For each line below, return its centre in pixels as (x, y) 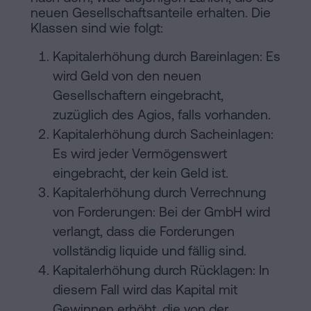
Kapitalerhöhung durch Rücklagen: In (161, 270)
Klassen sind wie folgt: (97, 28)
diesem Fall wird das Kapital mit (145, 290)
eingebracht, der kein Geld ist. (141, 173)
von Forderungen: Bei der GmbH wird (161, 212)
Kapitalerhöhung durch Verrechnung (159, 193)
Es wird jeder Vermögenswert (140, 154)
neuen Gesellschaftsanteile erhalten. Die (151, 13)
